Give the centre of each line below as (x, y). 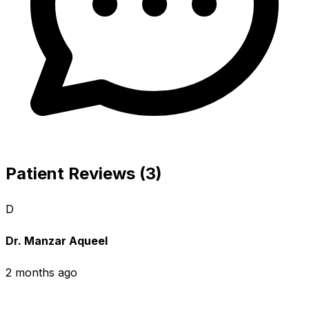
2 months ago (41, 273)
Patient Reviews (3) (84, 173)
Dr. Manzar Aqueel (57, 240)
